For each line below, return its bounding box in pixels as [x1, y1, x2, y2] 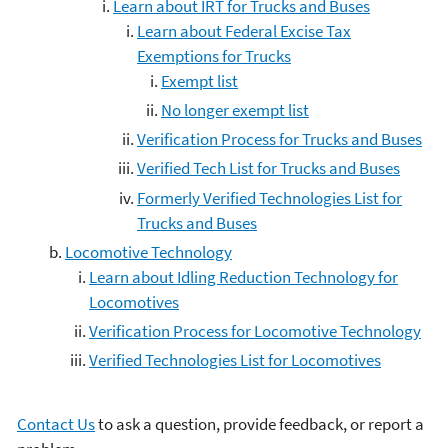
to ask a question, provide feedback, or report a [95, 412, 424, 435]
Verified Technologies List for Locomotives [89, 349, 381, 372]
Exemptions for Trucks [137, 44, 291, 67]
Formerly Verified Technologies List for [137, 186, 402, 209]
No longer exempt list [161, 98, 309, 121]
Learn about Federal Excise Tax [137, 19, 351, 42]
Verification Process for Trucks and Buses [137, 128, 422, 150]
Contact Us [17, 412, 95, 435]
